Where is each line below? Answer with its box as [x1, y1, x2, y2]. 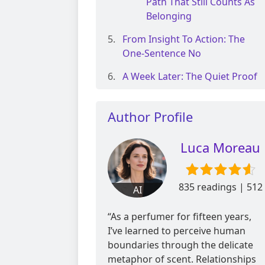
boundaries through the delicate [108, 238, 253, 252]
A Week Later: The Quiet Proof [122, 70, 257, 83]
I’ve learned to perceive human [108, 224, 245, 238]
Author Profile [108, 108, 193, 126]
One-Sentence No [122, 47, 201, 60]
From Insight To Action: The [122, 33, 245, 46]
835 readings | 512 [178, 180, 263, 194]
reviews [203, 195, 238, 208]
